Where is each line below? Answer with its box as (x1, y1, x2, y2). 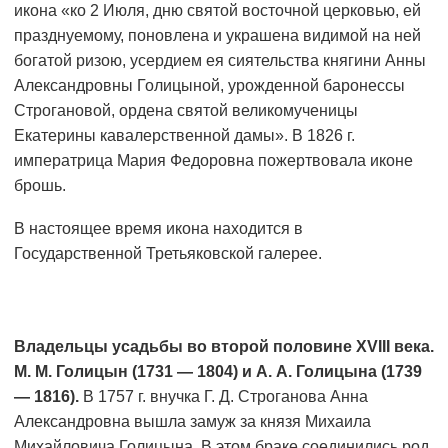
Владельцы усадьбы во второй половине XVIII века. (14, 338, 434, 356)
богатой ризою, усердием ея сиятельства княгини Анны (14, 52, 426, 70)
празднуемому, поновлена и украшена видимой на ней (14, 27, 421, 45)
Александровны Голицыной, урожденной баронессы (14, 77, 405, 95)
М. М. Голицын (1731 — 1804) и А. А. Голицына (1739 (14, 363, 422, 381)
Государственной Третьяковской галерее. (14, 245, 322, 263)
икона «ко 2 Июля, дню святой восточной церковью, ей (14, 2, 421, 20)
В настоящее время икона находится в (14, 220, 303, 238)
